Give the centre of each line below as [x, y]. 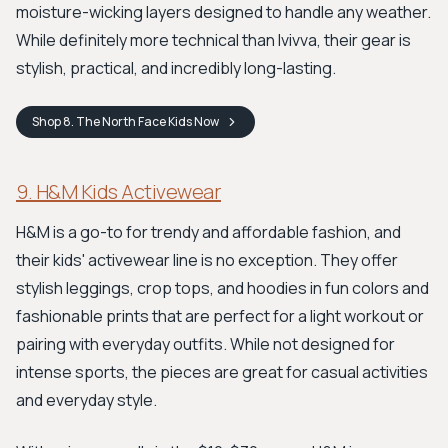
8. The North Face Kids [127, 121]
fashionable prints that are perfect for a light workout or [220, 316]
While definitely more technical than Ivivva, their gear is [213, 40]
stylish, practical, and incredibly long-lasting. [176, 68]
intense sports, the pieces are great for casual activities [222, 372]
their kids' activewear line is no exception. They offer [207, 260]
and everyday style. [86, 400]
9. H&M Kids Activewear [118, 191]
